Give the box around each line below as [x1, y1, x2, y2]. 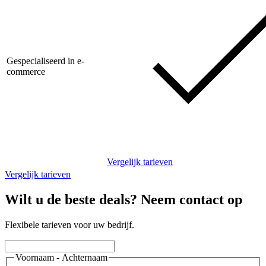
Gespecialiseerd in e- [7, 56, 84, 66]
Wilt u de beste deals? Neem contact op [5, 192, 242, 208]
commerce [7, 66, 45, 77]
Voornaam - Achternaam [15, 252, 107, 263]
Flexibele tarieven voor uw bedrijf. [5, 220, 134, 230]
